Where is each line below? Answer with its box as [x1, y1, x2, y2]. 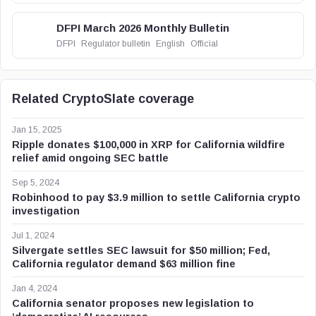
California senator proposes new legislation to [12, 298, 254, 309]
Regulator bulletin [81, 39, 150, 49]
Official [190, 39, 218, 49]
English [156, 39, 185, 49]
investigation [12, 205, 80, 217]
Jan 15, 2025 [12, 125, 62, 135]
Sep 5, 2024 [12, 178, 59, 188]
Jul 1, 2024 [12, 231, 54, 241]
